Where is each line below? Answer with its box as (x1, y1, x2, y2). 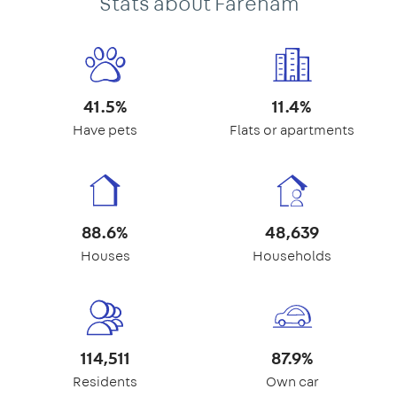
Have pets (73, 120, 137, 139)
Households (253, 245, 331, 265)
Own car (265, 371, 319, 391)
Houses (80, 245, 130, 265)
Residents (73, 371, 137, 391)
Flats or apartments (230, 120, 354, 139)
